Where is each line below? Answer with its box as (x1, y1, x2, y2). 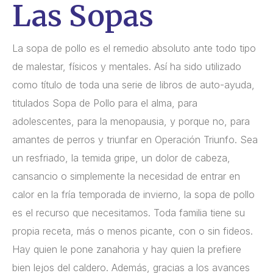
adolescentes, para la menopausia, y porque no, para (12, 115, 250, 127)
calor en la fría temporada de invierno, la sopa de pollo (12, 188, 255, 200)
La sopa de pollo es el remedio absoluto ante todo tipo (12, 41, 256, 54)
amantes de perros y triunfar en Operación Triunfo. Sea (12, 133, 258, 146)
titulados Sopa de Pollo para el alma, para (12, 96, 197, 109)
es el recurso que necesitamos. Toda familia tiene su (12, 206, 245, 219)
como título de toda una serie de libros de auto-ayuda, (12, 78, 255, 91)
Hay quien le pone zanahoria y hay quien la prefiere (12, 243, 241, 255)
